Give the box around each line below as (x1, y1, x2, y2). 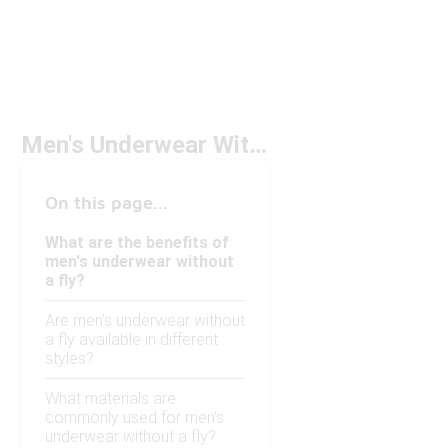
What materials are (45, 389, 176, 409)
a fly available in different (45, 330, 218, 350)
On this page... (45, 192, 168, 214)
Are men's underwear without (45, 311, 245, 331)
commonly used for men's (45, 408, 224, 428)
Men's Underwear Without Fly (249, 131, 267, 160)
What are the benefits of (45, 233, 229, 253)
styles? (45, 349, 94, 369)
